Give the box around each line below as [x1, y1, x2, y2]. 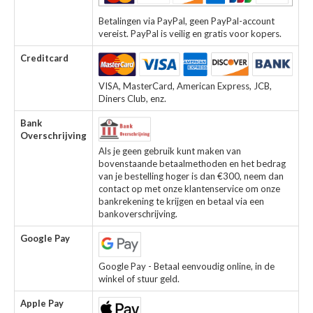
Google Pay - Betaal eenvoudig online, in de [99, 261, 275, 272]
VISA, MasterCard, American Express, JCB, [99, 80, 272, 92]
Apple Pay [20, 298, 64, 310]
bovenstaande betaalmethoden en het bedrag [99, 158, 286, 170]
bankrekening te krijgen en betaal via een [99, 196, 264, 208]
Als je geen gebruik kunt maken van [99, 145, 241, 157]
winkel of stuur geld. [99, 273, 180, 285]
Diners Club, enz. [99, 93, 166, 105]
